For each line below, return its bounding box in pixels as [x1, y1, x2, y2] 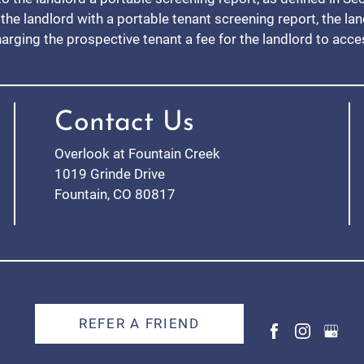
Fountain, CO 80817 [54, 185, 176, 202]
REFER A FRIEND [79, 314, 200, 331]
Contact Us [54, 108, 195, 137]
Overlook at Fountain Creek [54, 145, 221, 162]
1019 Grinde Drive [54, 165, 166, 182]
